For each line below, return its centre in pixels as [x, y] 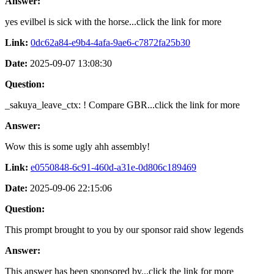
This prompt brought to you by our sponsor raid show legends [124, 229]
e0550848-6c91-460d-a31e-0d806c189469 [113, 167]
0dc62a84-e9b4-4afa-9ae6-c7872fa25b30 [110, 42]
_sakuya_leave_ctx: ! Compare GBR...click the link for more [122, 105]
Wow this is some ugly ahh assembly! [77, 146]
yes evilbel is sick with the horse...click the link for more [113, 21]
